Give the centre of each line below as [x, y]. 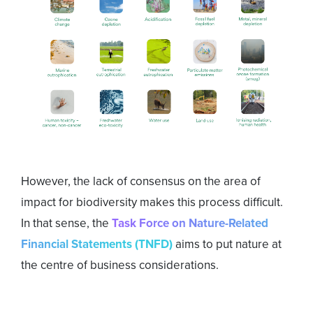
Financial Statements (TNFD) [98, 245]
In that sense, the [66, 224]
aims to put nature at [228, 245]
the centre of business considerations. [120, 265]
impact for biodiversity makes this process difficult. [152, 203]
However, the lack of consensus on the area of [141, 182]
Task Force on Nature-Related [190, 224]
